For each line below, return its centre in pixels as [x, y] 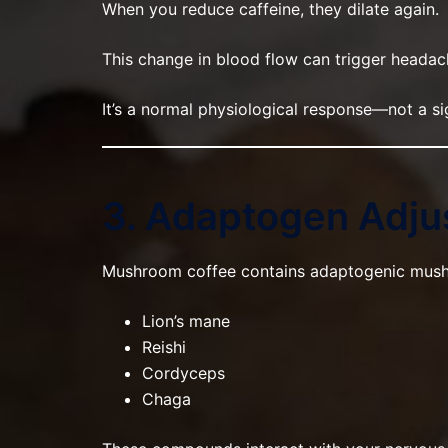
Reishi [164, 347]
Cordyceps [183, 373]
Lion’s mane [186, 321]
